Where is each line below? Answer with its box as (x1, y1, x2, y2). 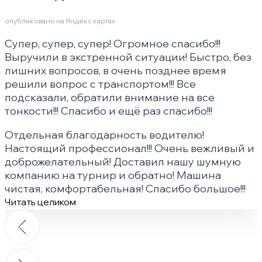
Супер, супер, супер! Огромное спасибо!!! (5, 37, 220, 51)
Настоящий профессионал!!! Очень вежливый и (5, 142, 254, 156)
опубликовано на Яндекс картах (5, 16, 115, 26)
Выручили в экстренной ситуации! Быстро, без (5, 50, 251, 64)
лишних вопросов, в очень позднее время (5, 64, 226, 78)
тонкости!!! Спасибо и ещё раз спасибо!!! (5, 104, 212, 118)
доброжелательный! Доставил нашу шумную (5, 155, 241, 169)
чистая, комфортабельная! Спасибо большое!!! (5, 182, 246, 196)
